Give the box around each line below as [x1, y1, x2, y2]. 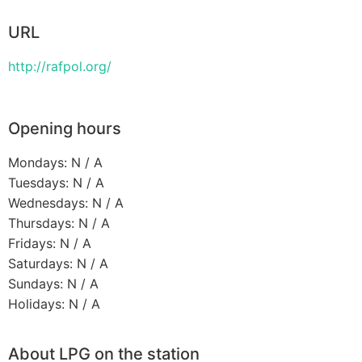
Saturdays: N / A [8, 255, 108, 272]
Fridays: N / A [8, 235, 91, 252]
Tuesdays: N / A [8, 175, 104, 192]
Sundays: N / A [8, 276, 99, 293]
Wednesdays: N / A [8, 195, 124, 212]
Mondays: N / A [8, 154, 103, 171]
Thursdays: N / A [8, 215, 110, 232]
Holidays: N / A [8, 296, 100, 313]
